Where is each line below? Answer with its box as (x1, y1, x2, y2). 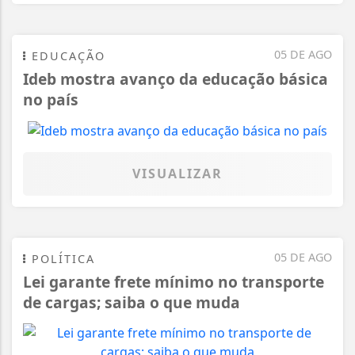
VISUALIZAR (132, 165, 223, 183)
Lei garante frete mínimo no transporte (23, 271, 324, 293)
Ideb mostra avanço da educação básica (23, 67, 328, 90)
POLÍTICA (27, 251, 95, 267)
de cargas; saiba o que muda (23, 292, 240, 314)
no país (23, 88, 78, 110)
